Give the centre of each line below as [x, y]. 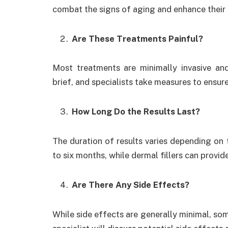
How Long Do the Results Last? [136, 112]
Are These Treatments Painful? [137, 38]
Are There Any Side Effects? [131, 185]
